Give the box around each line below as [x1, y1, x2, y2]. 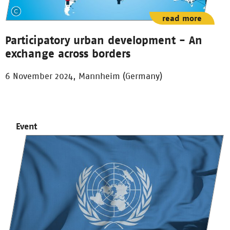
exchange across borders [5, 46, 130, 60]
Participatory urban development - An [5, 33, 202, 47]
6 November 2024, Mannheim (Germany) [5, 70, 162, 81]
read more [162, 13, 202, 23]
